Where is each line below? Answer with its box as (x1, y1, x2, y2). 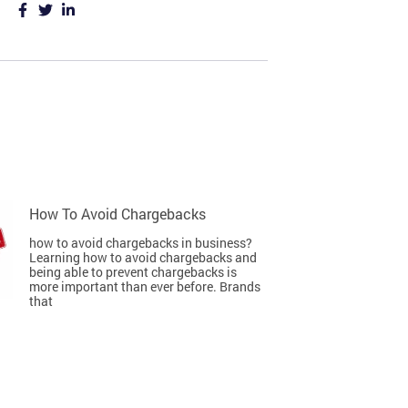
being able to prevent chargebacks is (29, 263, 237, 280)
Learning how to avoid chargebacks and (29, 249, 257, 266)
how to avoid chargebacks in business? (29, 234, 252, 251)
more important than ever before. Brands (29, 278, 260, 295)
